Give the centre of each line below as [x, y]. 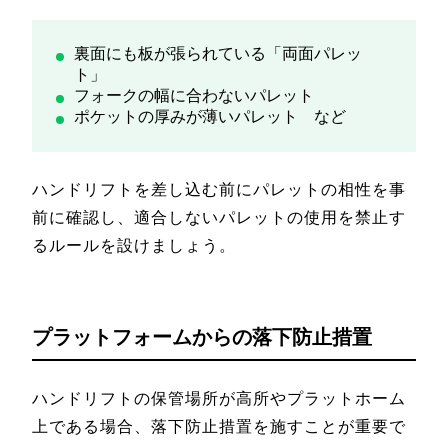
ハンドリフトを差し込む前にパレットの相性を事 [219, 189]
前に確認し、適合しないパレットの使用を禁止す [219, 217]
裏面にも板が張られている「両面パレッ [217, 53]
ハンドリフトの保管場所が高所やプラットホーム [219, 398]
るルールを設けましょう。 [134, 245]
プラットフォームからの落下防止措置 [202, 336]
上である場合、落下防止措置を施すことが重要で [219, 426]
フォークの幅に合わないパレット [194, 95]
